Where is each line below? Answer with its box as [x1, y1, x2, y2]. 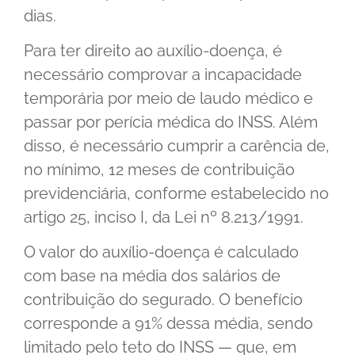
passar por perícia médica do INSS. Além [24, 113, 318, 132]
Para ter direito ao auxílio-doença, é [24, 41, 282, 61]
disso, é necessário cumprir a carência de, [24, 136, 330, 156]
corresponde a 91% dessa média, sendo [24, 314, 313, 334]
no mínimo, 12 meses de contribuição [24, 160, 295, 180]
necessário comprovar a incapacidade [24, 65, 302, 85]
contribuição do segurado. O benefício [24, 290, 303, 310]
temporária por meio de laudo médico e [24, 89, 313, 109]
